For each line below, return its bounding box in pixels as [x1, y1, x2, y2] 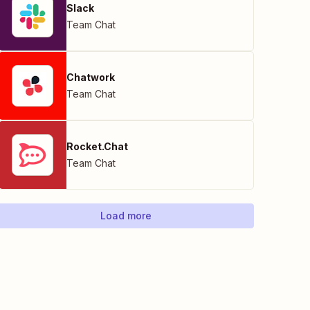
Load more [100, 210, 152, 221]
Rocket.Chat [66, 140, 128, 152]
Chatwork [66, 71, 115, 83]
